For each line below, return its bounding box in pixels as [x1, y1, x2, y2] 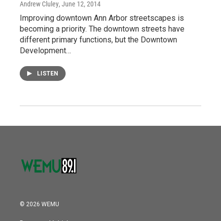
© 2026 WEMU [20, 201, 59, 208]
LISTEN [37, 70, 58, 77]
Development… [20, 46, 71, 56]
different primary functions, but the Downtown [20, 35, 177, 45]
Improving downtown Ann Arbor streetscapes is [20, 13, 184, 23]
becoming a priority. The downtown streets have [20, 24, 184, 34]
